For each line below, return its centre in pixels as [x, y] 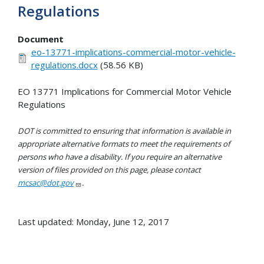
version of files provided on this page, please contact [109, 170]
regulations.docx [64, 65]
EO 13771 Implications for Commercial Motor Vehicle [125, 91]
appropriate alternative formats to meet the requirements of [124, 144]
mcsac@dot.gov [46, 183]
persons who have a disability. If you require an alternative [120, 157]
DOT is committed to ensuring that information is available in [124, 131]
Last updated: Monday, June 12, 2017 [93, 222]
